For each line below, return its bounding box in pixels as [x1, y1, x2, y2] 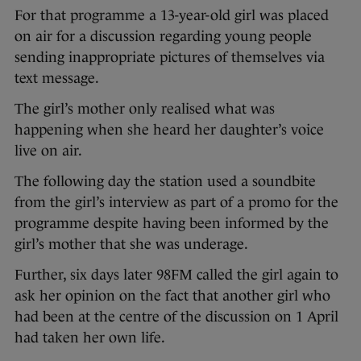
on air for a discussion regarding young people [15, 28, 312, 45]
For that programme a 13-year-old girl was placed [15, 7, 329, 24]
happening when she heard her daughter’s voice [15, 122, 324, 139]
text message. [15, 70, 99, 87]
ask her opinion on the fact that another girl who [15, 288, 330, 305]
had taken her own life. [15, 330, 165, 346]
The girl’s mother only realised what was [15, 101, 275, 118]
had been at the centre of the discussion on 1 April [15, 309, 338, 326]
